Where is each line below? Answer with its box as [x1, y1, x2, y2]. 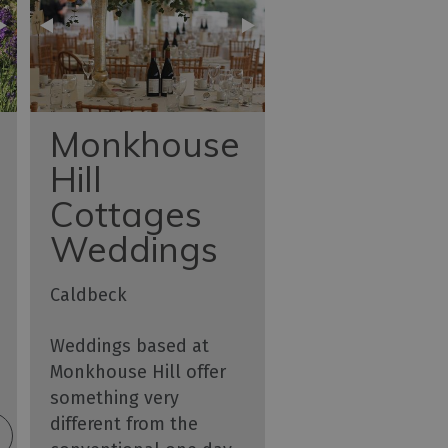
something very [50, 387, 180, 410]
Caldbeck [50, 284, 128, 307]
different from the [50, 413, 199, 436]
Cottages [50, 192, 203, 237]
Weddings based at [50, 335, 210, 358]
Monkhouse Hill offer [50, 361, 227, 384]
